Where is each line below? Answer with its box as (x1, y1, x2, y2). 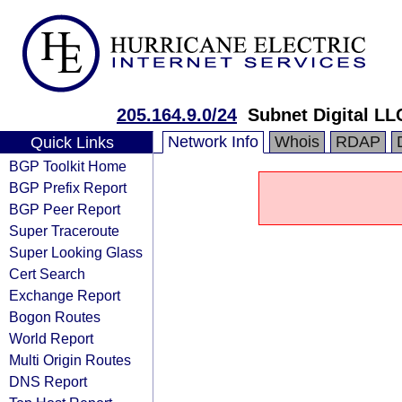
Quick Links (30, 134, 114, 152)
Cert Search (9, 266, 85, 282)
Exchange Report (9, 287, 120, 303)
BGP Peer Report (9, 201, 120, 217)
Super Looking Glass (9, 244, 143, 260)
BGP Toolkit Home (9, 158, 127, 174)
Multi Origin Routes (9, 352, 131, 368)
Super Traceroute (9, 223, 119, 239)
